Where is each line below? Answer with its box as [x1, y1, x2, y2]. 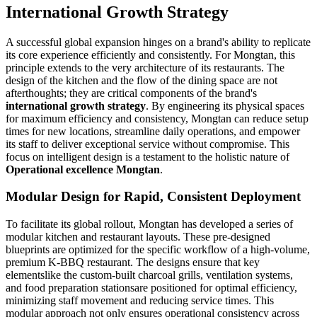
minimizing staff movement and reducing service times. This [6, 294, 274, 307]
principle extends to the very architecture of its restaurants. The [6, 61, 284, 74]
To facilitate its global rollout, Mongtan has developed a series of [6, 218, 293, 231]
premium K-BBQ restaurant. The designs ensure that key [6, 256, 260, 269]
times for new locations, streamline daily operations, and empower [6, 125, 300, 137]
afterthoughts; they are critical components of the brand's [6, 86, 257, 99]
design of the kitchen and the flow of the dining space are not [6, 74, 277, 86]
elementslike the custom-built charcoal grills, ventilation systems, [6, 269, 293, 282]
